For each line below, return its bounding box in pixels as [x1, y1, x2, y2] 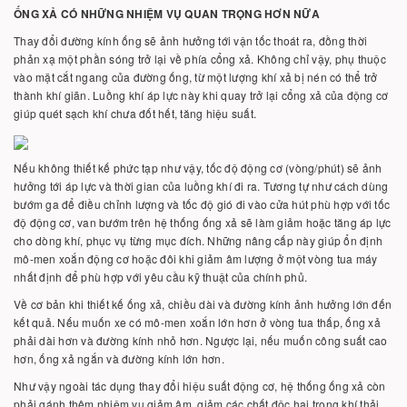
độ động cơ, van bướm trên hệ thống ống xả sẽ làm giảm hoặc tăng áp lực [14, 214, 392, 230]
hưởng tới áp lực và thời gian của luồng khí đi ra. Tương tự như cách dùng [14, 178, 389, 194]
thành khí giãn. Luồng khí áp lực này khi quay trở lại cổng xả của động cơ [14, 87, 389, 103]
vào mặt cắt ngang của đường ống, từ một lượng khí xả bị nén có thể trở [14, 69, 378, 84]
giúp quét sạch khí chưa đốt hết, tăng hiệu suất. [14, 105, 260, 121]
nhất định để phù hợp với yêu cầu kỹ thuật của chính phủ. [14, 269, 307, 284]
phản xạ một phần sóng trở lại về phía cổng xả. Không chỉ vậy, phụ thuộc [14, 51, 386, 66]
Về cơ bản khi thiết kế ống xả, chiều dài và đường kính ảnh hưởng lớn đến [14, 296, 392, 312]
